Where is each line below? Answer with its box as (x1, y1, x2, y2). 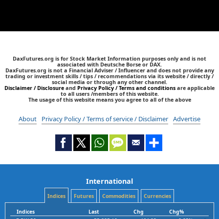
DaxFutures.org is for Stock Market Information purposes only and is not (13, 54, 206, 62)
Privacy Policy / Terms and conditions (77, 84, 175, 91)
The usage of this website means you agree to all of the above (28, 95, 191, 103)
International (86, 176, 133, 186)
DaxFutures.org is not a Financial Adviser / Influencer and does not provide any (5, 66, 214, 74)
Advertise (173, 114, 200, 123)
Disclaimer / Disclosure (4, 84, 66, 91)
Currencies (143, 192, 171, 199)
